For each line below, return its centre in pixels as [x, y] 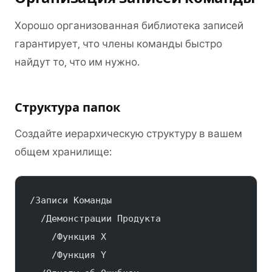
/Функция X [68, 237]
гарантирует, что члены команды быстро [118, 44]
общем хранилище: [63, 152]
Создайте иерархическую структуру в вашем [128, 134]
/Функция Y [68, 255]
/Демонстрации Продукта [95, 219]
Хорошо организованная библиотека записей [129, 25]
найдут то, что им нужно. [77, 62]
